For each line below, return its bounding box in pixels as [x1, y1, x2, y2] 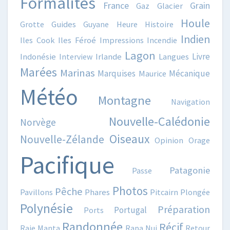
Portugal [114, 204, 147, 216]
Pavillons [20, 186, 53, 197]
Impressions [99, 34, 144, 45]
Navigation [171, 96, 210, 107]
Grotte [20, 18, 44, 29]
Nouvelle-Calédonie [109, 113, 210, 129]
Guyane [83, 18, 109, 29]
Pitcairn [149, 186, 178, 197]
